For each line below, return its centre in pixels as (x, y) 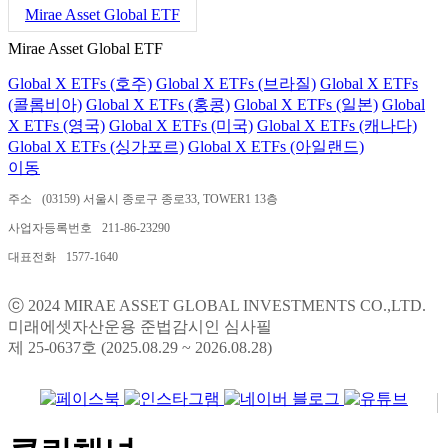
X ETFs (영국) (56, 125)
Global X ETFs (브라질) (236, 83)
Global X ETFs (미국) (181, 125)
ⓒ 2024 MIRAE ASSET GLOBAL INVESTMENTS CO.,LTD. (217, 305)
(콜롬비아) (45, 104)
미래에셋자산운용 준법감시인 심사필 (140, 326)
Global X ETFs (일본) (306, 104)
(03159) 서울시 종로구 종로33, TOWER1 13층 (160, 198)
